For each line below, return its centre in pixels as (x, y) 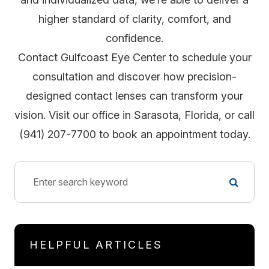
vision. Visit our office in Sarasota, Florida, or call (134, 115)
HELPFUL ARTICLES (96, 245)
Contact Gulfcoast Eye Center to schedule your (134, 57)
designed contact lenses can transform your (134, 96)
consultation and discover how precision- (134, 77)
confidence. (134, 38)
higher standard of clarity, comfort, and (134, 19)
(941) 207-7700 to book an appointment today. (134, 134)
